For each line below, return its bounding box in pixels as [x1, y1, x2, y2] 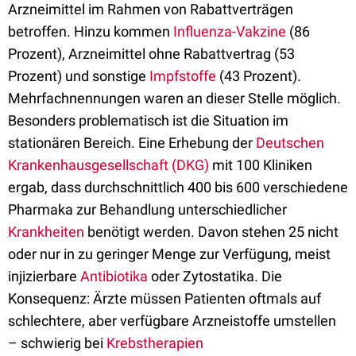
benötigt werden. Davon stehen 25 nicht [84, 223, 339, 240]
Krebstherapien [106, 335, 203, 351]
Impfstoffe [149, 68, 216, 84]
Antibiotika [80, 268, 148, 284]
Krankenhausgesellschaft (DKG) [8, 157, 209, 173]
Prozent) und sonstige [8, 68, 149, 84]
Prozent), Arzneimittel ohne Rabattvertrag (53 [8, 45, 295, 62]
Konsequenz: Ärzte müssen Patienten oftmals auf [8, 290, 321, 307]
